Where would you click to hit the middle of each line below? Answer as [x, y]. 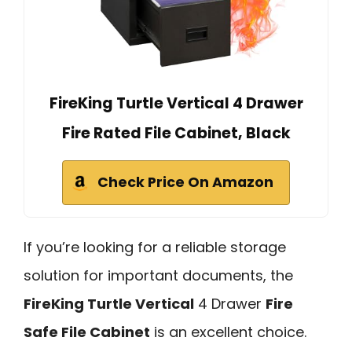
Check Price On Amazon [185, 182]
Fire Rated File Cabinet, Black [176, 133]
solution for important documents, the [158, 275]
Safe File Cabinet [87, 332]
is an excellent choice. [228, 332]
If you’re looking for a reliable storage [155, 247]
